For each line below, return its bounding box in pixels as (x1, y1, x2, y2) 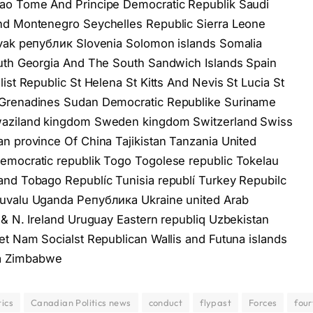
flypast (200, 296, 231, 308)
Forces (248, 296, 277, 308)
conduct (148, 296, 183, 308)
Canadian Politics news (30, 296, 131, 308)
